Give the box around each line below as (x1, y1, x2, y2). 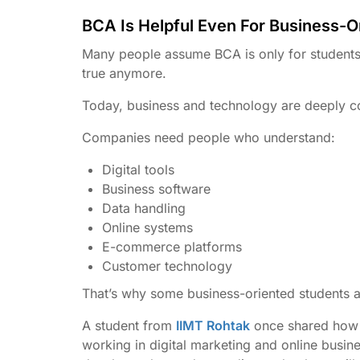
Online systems (102, 219, 193, 235)
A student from (82, 317, 176, 333)
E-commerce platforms (102, 238, 242, 255)
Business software (102, 180, 211, 197)
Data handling (102, 199, 186, 216)
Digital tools (102, 161, 174, 178)
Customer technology (102, 257, 232, 274)
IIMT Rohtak (176, 317, 250, 333)
